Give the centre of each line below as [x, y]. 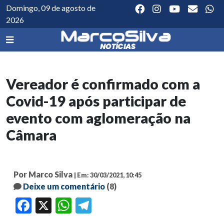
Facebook [45, 206]
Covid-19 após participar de [96, 101]
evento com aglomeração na [98, 118]
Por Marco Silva [43, 174]
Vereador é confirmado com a [103, 84]
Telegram [105, 206]
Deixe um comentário [64, 186]
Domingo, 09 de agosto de [51, 8]
